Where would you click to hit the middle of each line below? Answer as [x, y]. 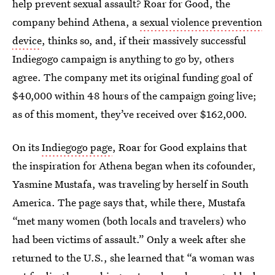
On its [27, 147]
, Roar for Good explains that [180, 147]
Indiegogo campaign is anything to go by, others [123, 59]
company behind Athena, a [76, 22]
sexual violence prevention [201, 22]
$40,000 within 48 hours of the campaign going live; [134, 95]
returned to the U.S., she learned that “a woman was [133, 258]
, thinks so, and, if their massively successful [144, 40]
